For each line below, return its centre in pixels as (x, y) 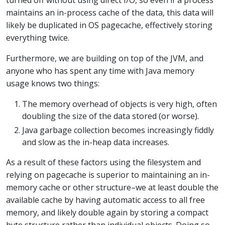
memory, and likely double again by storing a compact (107, 212)
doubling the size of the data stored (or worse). (110, 116)
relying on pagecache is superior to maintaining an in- (108, 175)
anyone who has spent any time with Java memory (100, 71)
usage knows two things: (53, 83)
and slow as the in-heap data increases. (96, 142)
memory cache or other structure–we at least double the (112, 187)
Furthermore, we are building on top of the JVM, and (105, 58)
